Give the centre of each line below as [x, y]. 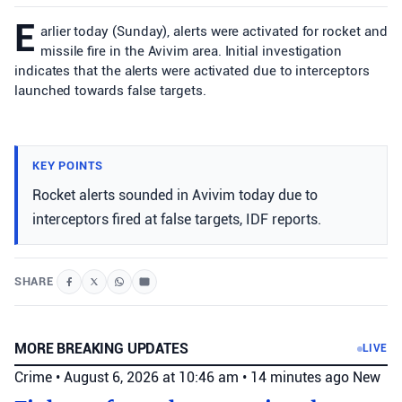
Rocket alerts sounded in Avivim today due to [175, 195]
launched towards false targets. [110, 91]
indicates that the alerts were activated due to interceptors [192, 71]
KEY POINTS [68, 166]
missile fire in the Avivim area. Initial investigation [191, 51]
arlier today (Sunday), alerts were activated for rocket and [214, 31]
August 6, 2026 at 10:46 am [153, 377]
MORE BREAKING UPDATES [101, 349]
